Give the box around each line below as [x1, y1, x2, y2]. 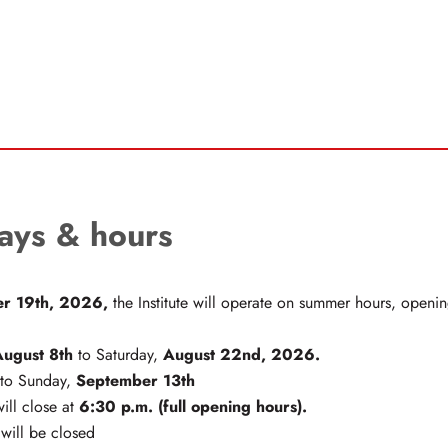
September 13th [76, 369, 195, 393]
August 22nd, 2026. [163, 343, 320, 367]
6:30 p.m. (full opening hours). [74, 395, 307, 419]
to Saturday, [73, 344, 163, 367]
